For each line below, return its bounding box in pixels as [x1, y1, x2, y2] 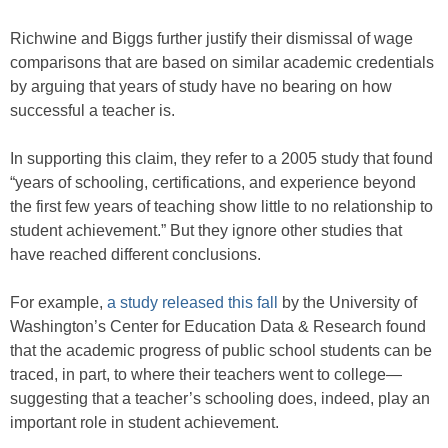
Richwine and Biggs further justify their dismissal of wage [10, 30, 413, 47]
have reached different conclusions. [10, 246, 261, 263]
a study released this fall [107, 294, 278, 311]
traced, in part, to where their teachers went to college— [10, 366, 402, 383]
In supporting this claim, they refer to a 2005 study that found [10, 150, 433, 167]
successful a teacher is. [10, 102, 175, 119]
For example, [10, 294, 107, 311]
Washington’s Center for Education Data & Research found [10, 318, 426, 335]
